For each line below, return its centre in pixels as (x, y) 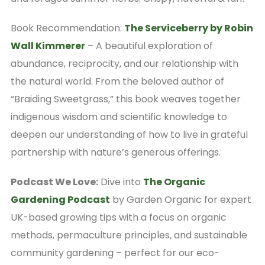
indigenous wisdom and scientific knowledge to (119, 117)
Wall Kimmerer (48, 46)
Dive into (120, 182)
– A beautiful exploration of (149, 46)
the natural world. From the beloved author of (117, 81)
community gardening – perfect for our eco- (115, 253)
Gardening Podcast (60, 199)
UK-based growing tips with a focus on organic (118, 217)
